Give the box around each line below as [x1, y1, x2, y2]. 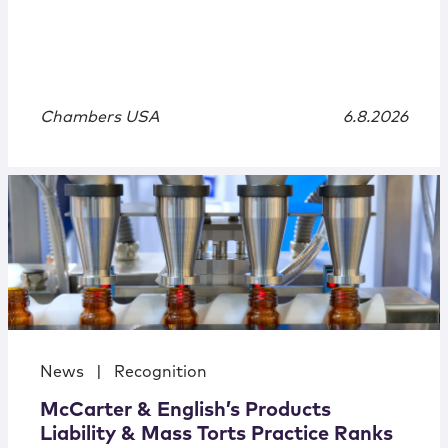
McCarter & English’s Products [40, 400, 331, 421]
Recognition [114, 364, 207, 381]
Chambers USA [40, 109, 159, 126]
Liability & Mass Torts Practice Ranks [40, 424, 393, 445]
